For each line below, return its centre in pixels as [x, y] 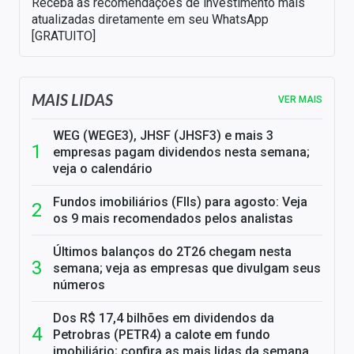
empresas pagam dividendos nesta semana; [181, 153]
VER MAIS [300, 100]
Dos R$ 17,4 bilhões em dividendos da [164, 318]
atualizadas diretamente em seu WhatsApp [150, 20]
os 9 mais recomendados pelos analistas [173, 219]
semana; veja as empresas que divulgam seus [187, 269]
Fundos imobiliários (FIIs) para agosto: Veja [180, 202]
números [79, 285]
